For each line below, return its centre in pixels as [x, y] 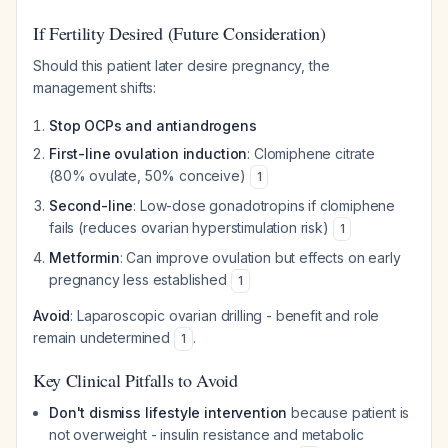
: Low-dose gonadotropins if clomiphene [264, 205]
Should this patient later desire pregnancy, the [181, 65]
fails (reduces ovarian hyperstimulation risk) [191, 227]
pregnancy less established [140, 279]
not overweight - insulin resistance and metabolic [207, 434]
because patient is [348, 412]
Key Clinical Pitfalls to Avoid [135, 380]
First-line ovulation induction [148, 153]
